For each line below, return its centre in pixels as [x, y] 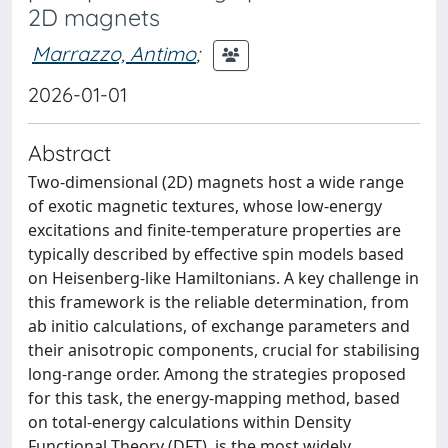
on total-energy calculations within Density [189, 422]
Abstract [69, 152]
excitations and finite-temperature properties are [214, 230]
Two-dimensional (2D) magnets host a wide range [216, 182]
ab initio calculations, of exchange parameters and [219, 326]
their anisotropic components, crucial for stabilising [224, 350]
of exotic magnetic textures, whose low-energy [205, 206]
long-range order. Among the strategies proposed [217, 374]
